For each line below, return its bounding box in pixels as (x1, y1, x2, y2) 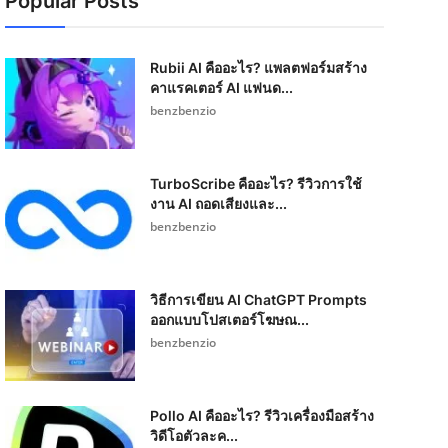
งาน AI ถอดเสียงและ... (149, 195, 287, 212)
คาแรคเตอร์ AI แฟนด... (149, 79, 293, 96)
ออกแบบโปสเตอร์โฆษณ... (149, 311, 309, 328)
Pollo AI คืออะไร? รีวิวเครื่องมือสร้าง (149, 407, 374, 424)
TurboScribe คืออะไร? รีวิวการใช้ (149, 175, 362, 192)
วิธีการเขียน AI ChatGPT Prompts (149, 291, 367, 308)
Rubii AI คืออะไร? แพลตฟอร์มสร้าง (149, 59, 367, 76)
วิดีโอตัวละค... (149, 427, 238, 444)
